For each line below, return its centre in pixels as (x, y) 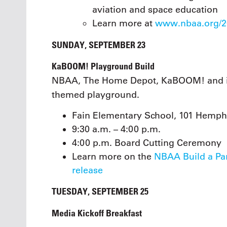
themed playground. (96, 95)
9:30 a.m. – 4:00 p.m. (116, 129)
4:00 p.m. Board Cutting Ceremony (147, 143)
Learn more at (124, 24)
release (87, 170)
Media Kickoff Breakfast (97, 213)
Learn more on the (113, 156)
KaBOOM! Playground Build (103, 66)
